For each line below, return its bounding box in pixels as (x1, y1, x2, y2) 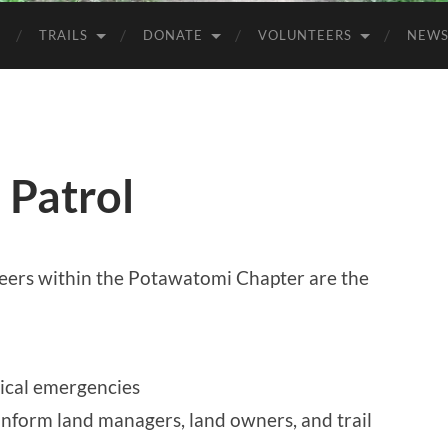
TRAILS (39, 27, 88, 43)
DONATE (143, 27, 203, 43)
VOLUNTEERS (258, 27, 352, 43)
